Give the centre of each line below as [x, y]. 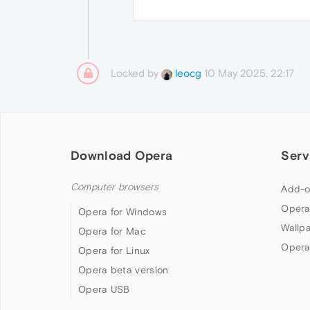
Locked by [136, 73]
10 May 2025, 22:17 [249, 73]
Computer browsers [115, 187]
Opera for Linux [114, 250]
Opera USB [104, 289]
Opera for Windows [123, 211]
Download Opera [122, 155]
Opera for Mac [112, 231]
